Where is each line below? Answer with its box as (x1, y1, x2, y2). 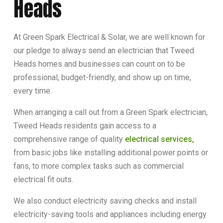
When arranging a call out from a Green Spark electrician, (13, 107, 208, 117)
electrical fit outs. (13, 174, 73, 184)
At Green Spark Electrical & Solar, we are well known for (13, 32, 205, 42)
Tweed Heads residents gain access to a (13, 120, 156, 130)
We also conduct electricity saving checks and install (13, 196, 197, 206)
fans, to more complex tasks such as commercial (13, 161, 184, 171)
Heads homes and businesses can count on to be (13, 59, 185, 69)
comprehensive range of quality (13, 134, 125, 144)
